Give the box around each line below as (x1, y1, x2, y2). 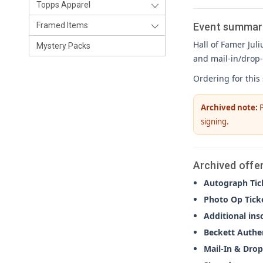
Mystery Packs (36, 41, 90, 50)
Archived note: (200, 102, 258, 113)
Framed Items (36, 21, 88, 30)
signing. (200, 116, 229, 127)
